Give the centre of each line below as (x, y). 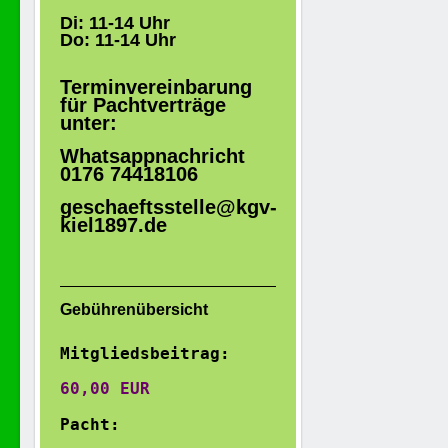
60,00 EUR (110, 388)
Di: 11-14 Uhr (115, 23)
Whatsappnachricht (152, 156)
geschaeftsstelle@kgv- (168, 207)
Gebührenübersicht (134, 309)
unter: (88, 123)
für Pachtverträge (143, 105)
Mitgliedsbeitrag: (145, 353)
